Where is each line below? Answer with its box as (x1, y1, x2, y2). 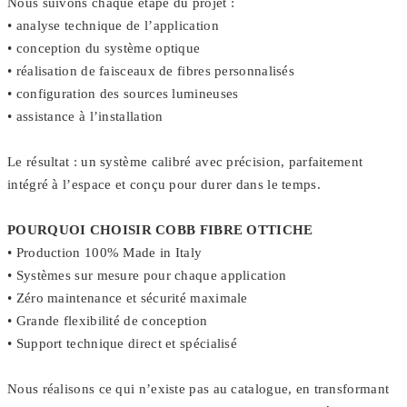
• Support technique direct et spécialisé (7, 336, 237, 352)
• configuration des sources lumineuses (7, 86, 239, 102)
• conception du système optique (7, 41, 201, 56)
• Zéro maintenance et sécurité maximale (7, 291, 248, 306)
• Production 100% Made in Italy (7, 245, 203, 261)
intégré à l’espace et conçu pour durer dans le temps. (7, 177, 321, 193)
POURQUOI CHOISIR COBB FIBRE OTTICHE (7, 223, 313, 238)
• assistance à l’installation (7, 109, 164, 124)
